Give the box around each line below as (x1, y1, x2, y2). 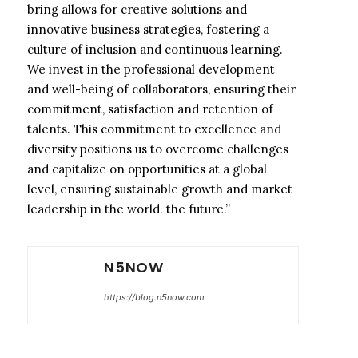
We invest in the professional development (27, 62, 275, 77)
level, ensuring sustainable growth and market (27, 181, 292, 197)
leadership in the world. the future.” (27, 201, 230, 217)
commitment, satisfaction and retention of (27, 101, 273, 117)
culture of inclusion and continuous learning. (27, 42, 283, 57)
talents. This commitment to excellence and (27, 121, 281, 137)
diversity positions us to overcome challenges (27, 141, 288, 157)
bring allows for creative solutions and (27, 2, 247, 17)
